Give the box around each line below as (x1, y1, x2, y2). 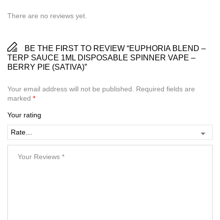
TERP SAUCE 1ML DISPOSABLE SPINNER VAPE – (7, 53, 195, 62)
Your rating (7, 110, 41, 119)
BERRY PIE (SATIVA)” (7, 62, 87, 71)
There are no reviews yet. (7, 11, 87, 20)
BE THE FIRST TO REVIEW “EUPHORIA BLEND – (25, 44, 206, 53)
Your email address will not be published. (7, 84, 134, 93)
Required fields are (136, 84, 195, 93)
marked (7, 94, 33, 102)
